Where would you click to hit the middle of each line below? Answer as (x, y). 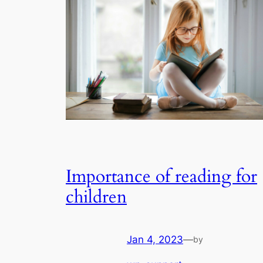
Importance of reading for (161, 176)
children (96, 197)
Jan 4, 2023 (155, 239)
